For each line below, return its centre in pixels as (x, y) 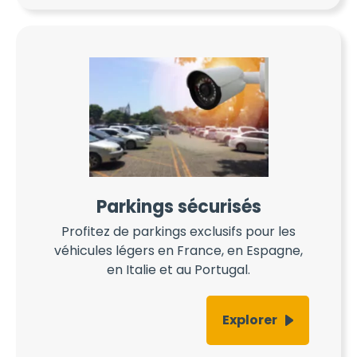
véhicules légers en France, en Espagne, (178, 251)
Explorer (250, 320)
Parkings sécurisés (178, 206)
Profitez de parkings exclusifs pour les (178, 232)
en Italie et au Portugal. (178, 270)
